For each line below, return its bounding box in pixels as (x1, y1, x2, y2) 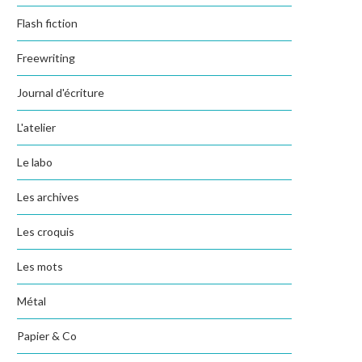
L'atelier (17, 120, 56, 134)
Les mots (17, 259, 63, 273)
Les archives (17, 190, 79, 204)
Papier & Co (17, 329, 77, 343)
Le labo (17, 155, 53, 169)
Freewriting (17, 51, 75, 65)
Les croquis (17, 225, 74, 238)
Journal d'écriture (17, 86, 104, 99)
